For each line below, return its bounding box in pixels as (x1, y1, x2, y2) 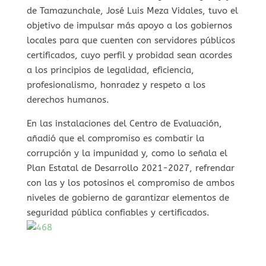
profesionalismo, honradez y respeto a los (26, 80, 205, 91)
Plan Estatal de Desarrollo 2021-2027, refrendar (26, 163, 235, 174)
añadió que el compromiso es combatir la (26, 133, 204, 144)
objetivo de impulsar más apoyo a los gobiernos (26, 20, 232, 31)
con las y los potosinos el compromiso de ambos (26, 178, 235, 189)
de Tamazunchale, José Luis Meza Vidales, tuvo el (26, 5, 238, 17)
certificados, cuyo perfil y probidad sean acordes (26, 50, 232, 61)
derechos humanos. (26, 94, 109, 106)
